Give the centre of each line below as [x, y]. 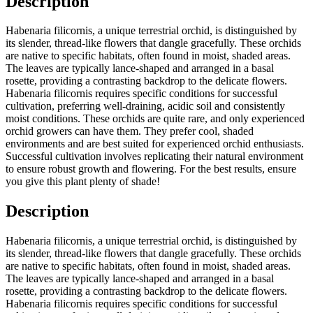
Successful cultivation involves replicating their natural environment [154, 156]
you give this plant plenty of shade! [83, 182]
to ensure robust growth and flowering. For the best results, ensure [151, 169]
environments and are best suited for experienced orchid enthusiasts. [155, 144]
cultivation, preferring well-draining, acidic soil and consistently [145, 106]
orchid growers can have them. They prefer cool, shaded [130, 131]
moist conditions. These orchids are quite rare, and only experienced [155, 119]
